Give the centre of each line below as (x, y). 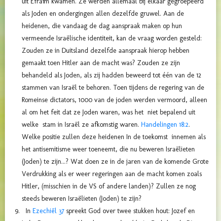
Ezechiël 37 (48, 211)
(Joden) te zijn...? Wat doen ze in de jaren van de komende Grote (115, 162)
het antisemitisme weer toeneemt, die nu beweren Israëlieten (108, 149)
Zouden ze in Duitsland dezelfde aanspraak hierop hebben (106, 51)
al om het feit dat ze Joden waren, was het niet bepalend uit (109, 112)
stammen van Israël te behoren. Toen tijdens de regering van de (113, 88)
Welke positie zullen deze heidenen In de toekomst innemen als (114, 137)
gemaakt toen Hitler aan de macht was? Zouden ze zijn (101, 63)
